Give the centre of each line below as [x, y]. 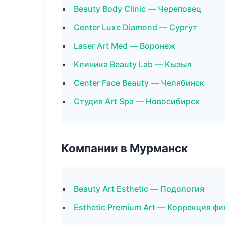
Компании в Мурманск [125, 148]
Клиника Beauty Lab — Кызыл [133, 64]
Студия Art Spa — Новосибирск [137, 101]
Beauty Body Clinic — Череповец [138, 9]
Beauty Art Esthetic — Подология [139, 189]
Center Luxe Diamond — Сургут [136, 27]
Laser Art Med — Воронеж [125, 46]
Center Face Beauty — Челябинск [139, 83]
